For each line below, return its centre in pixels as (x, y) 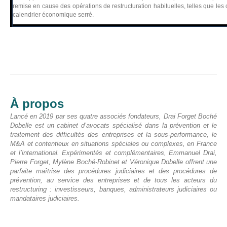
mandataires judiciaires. (45, 198)
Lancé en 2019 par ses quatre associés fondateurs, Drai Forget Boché (113, 116)
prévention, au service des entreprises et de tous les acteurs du (113, 180)
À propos (37, 104)
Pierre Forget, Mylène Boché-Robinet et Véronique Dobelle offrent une (113, 162)
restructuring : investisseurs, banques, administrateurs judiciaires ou (113, 189)
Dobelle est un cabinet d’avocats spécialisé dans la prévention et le (113, 125)
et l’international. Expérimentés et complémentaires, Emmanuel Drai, (113, 153)
